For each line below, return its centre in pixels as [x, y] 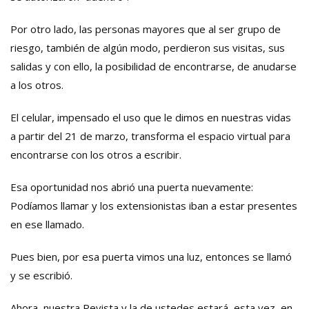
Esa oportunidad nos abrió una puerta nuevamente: [132, 187]
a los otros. [37, 85]
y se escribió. [41, 276]
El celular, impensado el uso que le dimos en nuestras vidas [151, 118]
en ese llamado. [47, 225]
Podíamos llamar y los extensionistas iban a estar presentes [154, 206]
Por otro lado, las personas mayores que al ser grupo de [146, 29]
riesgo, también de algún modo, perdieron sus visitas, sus [148, 48]
